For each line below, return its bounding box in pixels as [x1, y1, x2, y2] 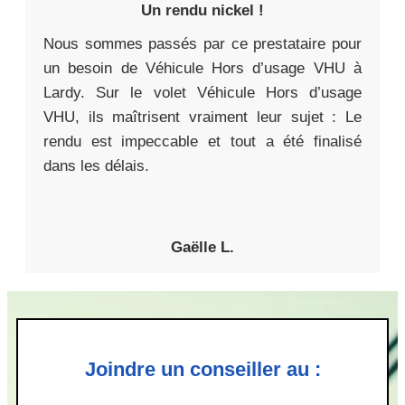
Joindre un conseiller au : [84, 357, 321, 381]
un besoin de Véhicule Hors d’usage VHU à [43, 59, 362, 77]
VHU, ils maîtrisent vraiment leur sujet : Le [43, 108, 362, 126]
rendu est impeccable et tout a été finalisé [43, 132, 362, 150]
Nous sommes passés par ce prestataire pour [43, 34, 362, 52]
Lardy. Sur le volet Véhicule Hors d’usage [43, 83, 362, 101]
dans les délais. [43, 156, 149, 174]
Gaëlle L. [171, 238, 234, 256]
